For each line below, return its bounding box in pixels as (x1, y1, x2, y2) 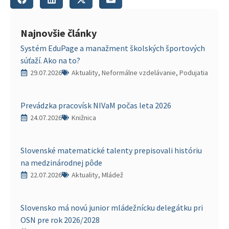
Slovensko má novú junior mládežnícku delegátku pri (20, 202, 203, 213)
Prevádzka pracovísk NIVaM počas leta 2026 (20, 100, 171, 110)
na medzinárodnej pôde (20, 157, 102, 168)
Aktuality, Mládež (72, 170, 123, 179)
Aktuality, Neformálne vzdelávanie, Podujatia (72, 67, 208, 77)
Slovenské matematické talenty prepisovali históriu (20, 145, 202, 155)
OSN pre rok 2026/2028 (20, 214, 100, 225)
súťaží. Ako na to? (20, 55, 80, 65)
